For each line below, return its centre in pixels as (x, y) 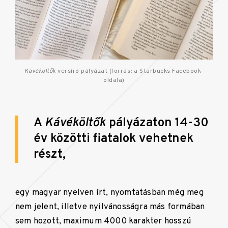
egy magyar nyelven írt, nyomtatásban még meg (110, 192)
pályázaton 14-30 (157, 123)
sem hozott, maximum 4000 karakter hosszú (104, 221)
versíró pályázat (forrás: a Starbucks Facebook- (130, 71)
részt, (50, 154)
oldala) (114, 80)
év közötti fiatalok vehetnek (113, 139)
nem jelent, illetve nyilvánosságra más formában (110, 207)
